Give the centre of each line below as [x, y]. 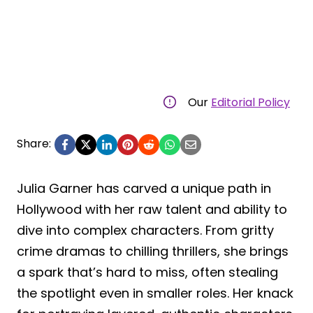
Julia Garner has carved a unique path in [144, 188]
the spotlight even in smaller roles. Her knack [155, 293]
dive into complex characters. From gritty [145, 230]
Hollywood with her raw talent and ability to [152, 209]
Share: [34, 143]
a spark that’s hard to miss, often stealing [147, 272]
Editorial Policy [250, 102]
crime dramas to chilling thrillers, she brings [153, 251]
